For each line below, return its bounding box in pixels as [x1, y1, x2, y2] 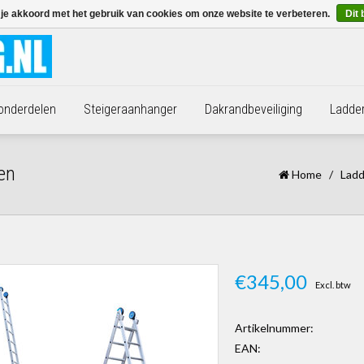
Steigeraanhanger [84, 102, 177, 117]
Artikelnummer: [235, 321, 314, 335]
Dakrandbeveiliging [205, 102, 302, 117]
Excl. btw [315, 279, 351, 290]
